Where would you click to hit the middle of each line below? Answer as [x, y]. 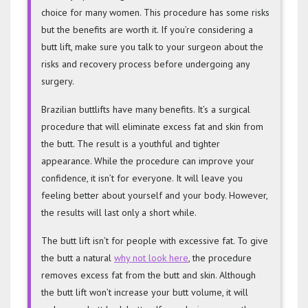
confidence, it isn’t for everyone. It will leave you [142, 178]
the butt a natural [78, 258]
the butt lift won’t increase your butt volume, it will [145, 293]
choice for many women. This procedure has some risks [155, 13]
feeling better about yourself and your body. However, [154, 196]
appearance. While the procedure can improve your [148, 161]
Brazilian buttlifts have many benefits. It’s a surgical [146, 110]
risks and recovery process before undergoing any [145, 64]
